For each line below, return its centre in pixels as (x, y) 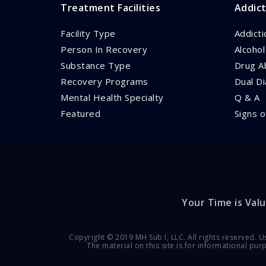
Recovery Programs (104, 81)
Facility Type (88, 33)
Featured (80, 113)
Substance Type (96, 65)
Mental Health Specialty (112, 97)
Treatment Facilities (110, 8)
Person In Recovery (104, 49)
